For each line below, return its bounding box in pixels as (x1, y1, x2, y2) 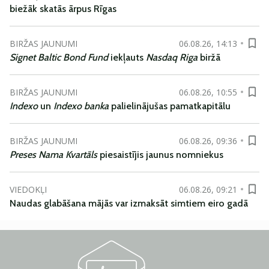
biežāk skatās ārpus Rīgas (10, 3, 116, 14)
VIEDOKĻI (10, 183, 47, 195)
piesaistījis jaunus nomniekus (100, 149, 223, 160)
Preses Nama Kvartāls (10, 149, 100, 160)
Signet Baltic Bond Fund (10, 52, 110, 63)
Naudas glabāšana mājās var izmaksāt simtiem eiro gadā (10, 198, 248, 209)
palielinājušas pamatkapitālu (109, 100, 231, 112)
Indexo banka (53, 100, 109, 112)
